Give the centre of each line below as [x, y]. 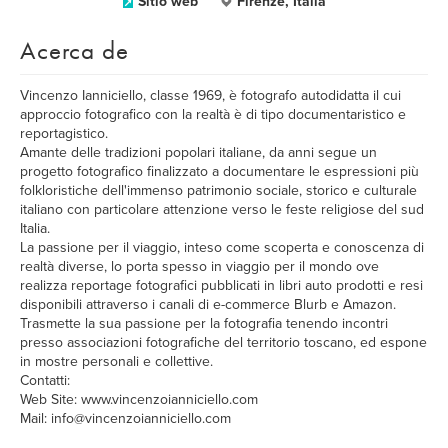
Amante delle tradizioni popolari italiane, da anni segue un [198, 152]
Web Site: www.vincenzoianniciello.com [139, 399]
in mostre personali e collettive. [116, 361]
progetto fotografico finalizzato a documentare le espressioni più [219, 171]
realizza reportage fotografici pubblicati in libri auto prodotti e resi [221, 285]
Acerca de [74, 50]
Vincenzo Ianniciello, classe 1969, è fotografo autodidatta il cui [210, 95]
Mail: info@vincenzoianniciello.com [125, 418]
